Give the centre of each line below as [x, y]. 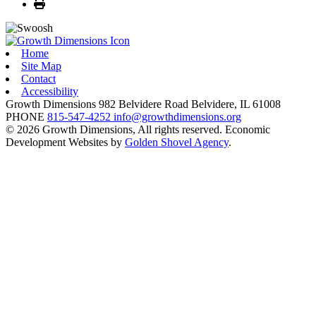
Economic [248, 129]
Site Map [41, 66]
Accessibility [50, 91]
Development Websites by [65, 142]
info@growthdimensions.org [177, 116]
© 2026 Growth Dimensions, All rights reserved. [115, 129]
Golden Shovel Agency [177, 142]
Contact [38, 78]
